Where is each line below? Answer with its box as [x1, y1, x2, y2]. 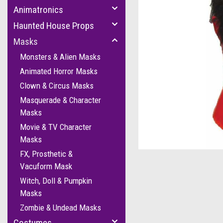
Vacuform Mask [20, 161, 72, 171]
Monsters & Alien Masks [20, 52, 101, 62]
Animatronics [13, 4, 63, 15]
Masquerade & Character [20, 95, 101, 105]
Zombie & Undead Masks [20, 203, 101, 213]
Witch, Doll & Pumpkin [20, 176, 92, 186]
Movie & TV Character [20, 122, 92, 132]
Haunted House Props [13, 20, 94, 31]
